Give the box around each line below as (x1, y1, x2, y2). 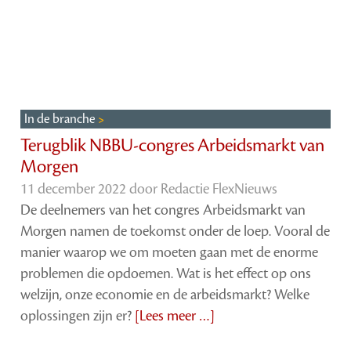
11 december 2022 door (20, 179, 161, 199)
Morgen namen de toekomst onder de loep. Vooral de (20, 222, 331, 241)
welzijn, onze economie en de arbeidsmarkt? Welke (20, 285, 310, 305)
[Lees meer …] (135, 306, 215, 326)
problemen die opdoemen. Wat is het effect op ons (20, 264, 312, 284)
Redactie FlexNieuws (161, 179, 278, 199)
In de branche (24, 110, 99, 128)
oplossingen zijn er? (20, 306, 136, 326)
